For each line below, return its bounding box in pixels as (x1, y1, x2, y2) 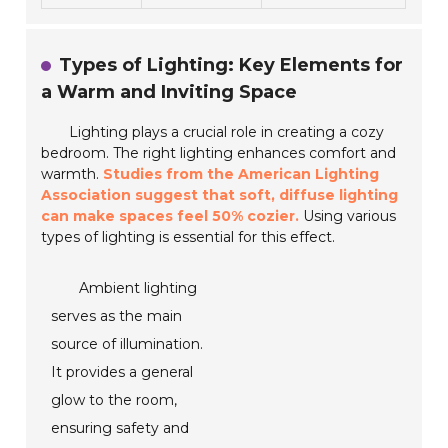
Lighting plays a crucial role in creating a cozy (69, 123, 385, 142)
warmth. (41, 165, 104, 184)
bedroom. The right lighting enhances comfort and (41, 144, 397, 163)
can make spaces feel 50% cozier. (41, 207, 300, 226)
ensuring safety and (51, 419, 190, 438)
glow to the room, (51, 391, 178, 410)
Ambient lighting (79, 279, 198, 298)
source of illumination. (51, 335, 204, 354)
